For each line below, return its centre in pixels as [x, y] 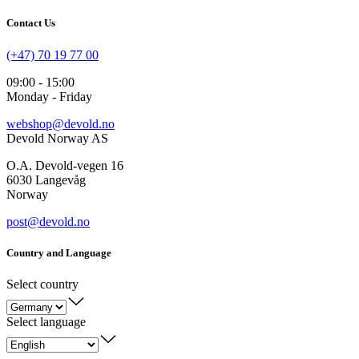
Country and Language [59, 252]
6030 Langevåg [46, 179]
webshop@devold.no [61, 123]
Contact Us [31, 23]
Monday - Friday [49, 96]
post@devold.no [48, 221]
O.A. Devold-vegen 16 [65, 165]
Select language [46, 321]
